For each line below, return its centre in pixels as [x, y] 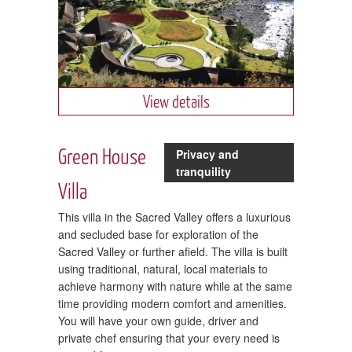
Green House [102, 156]
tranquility [203, 171]
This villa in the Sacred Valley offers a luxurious [174, 216]
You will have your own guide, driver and [158, 320]
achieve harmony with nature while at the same [175, 286]
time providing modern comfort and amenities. [172, 303]
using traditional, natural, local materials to [163, 268]
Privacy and [207, 154]
